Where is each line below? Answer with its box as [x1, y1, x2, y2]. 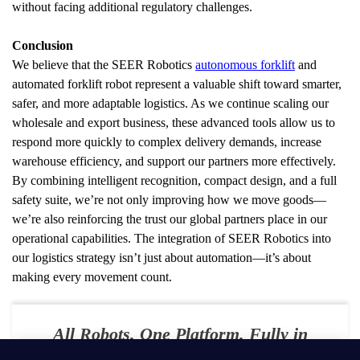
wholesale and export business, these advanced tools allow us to [12, 116, 335, 129]
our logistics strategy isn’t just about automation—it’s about [12, 251, 311, 264]
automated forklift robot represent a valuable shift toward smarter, [12, 77, 342, 91]
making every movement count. [12, 270, 172, 284]
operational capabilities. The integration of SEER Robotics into [12, 231, 331, 245]
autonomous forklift [195, 58, 295, 72]
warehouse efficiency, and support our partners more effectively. [12, 154, 336, 168]
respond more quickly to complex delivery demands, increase [12, 135, 321, 149]
